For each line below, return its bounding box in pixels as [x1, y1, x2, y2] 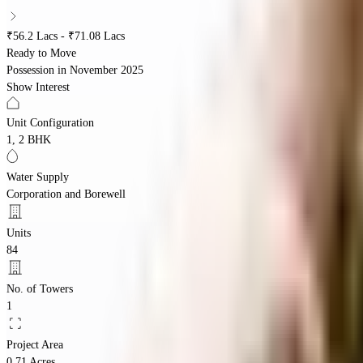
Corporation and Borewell [6, 187, 126, 200]
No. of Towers [6, 282, 73, 295]
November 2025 [70, 63, 143, 76]
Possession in [6, 63, 66, 76]
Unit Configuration [6, 116, 94, 129]
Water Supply [6, 170, 69, 183]
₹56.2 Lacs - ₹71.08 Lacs [6, 29, 125, 42]
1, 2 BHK [6, 133, 51, 146]
